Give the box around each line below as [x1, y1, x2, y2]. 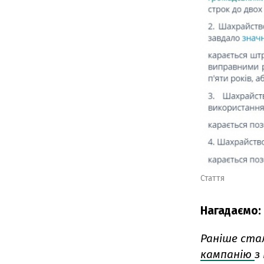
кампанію [200, 247, 255, 261]
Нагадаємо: [200, 203, 261, 217]
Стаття [200, 173, 225, 183]
